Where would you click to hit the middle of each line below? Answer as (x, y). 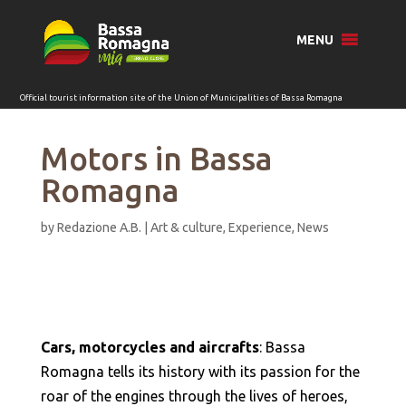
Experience (260, 227)
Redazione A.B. (99, 227)
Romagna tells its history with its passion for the (200, 372)
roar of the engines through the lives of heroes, (194, 396)
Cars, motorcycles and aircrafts (150, 347)
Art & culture (186, 227)
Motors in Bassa (156, 159)
